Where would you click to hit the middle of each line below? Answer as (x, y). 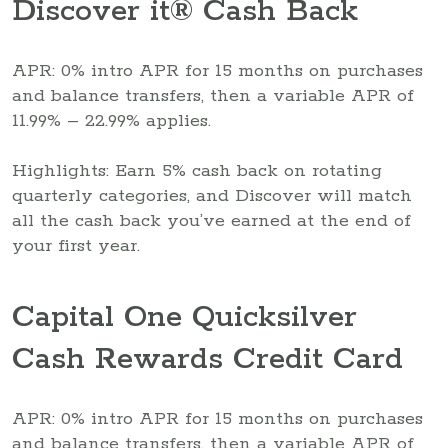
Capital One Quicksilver (184, 318)
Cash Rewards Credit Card (207, 360)
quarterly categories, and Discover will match (212, 195)
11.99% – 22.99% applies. (111, 120)
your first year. (76, 245)
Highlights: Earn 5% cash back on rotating (197, 170)
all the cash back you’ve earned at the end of (211, 220)
